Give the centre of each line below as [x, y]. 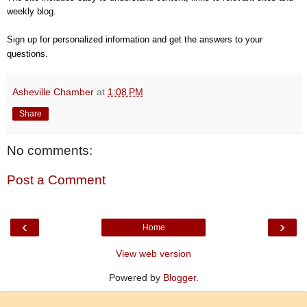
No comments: [50, 150]
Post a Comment [56, 180]
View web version [153, 253]
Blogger [179, 277]
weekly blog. [33, 11]
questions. [27, 53]
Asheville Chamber [53, 91]
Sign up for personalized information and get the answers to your [135, 39]
